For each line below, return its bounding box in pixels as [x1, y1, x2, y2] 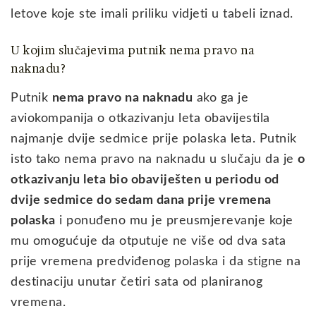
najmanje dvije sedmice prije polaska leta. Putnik [11, 133, 297, 146]
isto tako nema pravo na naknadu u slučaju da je [11, 153, 298, 166]
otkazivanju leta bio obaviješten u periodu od [11, 174, 279, 187]
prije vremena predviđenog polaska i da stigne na [11, 255, 300, 269]
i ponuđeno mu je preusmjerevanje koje [55, 214, 293, 228]
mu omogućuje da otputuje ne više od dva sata [11, 235, 286, 248]
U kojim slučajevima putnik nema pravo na [11, 42, 255, 58]
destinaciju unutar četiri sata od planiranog [11, 276, 262, 289]
